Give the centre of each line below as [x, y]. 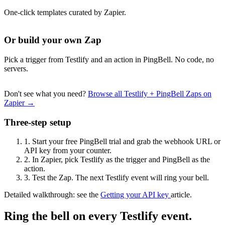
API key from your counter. [68, 151]
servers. [16, 68]
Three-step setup [38, 122]
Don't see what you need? [46, 93]
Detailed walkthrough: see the [52, 195]
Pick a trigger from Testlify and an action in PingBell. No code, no [109, 59]
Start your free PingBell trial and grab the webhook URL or [125, 142]
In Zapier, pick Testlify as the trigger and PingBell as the [120, 160]
